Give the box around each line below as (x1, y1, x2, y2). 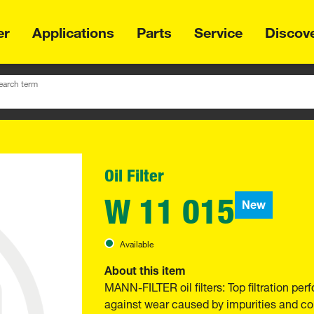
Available (120, 234, 153, 251)
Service (194, 16, 243, 44)
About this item (104, 257, 186, 280)
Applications (32, 16, 114, 44)
